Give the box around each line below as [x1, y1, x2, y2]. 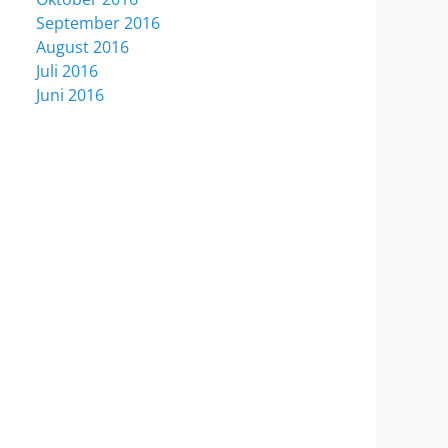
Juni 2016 [36, 84, 104, 106]
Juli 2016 [36, 60, 98, 82]
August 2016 [36, 36, 129, 58]
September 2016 [36, 12, 160, 34]
